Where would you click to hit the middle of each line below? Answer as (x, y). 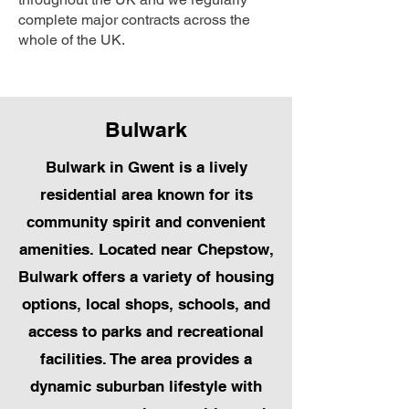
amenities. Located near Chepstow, (146, 250)
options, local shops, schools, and (146, 304)
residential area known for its (146, 195)
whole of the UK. (72, 40)
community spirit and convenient (146, 222)
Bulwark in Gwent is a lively (146, 168)
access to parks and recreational (146, 332)
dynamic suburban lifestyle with (146, 387)
